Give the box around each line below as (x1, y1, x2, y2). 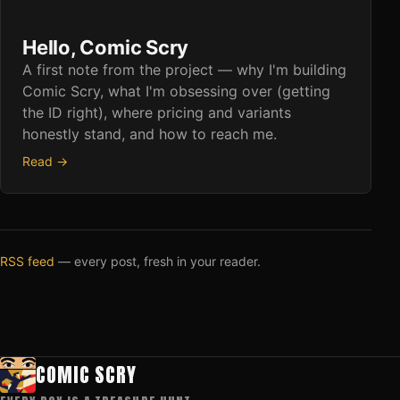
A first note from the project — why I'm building (22, 60, 346, 79)
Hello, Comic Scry (22, 35, 189, 59)
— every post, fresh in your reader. (54, 253, 261, 269)
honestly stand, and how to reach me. (22, 124, 277, 143)
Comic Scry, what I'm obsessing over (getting (22, 81, 330, 100)
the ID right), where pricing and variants (22, 103, 291, 121)
